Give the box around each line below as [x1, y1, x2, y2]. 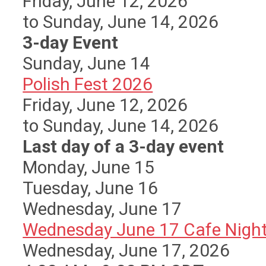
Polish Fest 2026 [23, 74, 153, 95]
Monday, [23, 157, 92, 178]
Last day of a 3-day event [23, 136, 224, 157]
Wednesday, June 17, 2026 [23, 240, 230, 261]
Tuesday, [23, 178, 96, 199]
